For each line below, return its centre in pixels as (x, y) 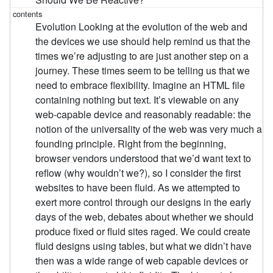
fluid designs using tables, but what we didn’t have (144, 246)
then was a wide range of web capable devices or (142, 260)
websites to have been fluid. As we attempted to (138, 187)
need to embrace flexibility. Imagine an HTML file (140, 85)
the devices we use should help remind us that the (143, 41)
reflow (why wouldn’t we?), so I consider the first (138, 172)
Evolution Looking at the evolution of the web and (142, 26)
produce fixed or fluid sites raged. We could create (143, 231)
